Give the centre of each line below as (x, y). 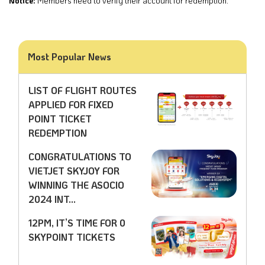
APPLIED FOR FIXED (71, 104)
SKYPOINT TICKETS (72, 237)
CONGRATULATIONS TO (80, 156)
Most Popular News (69, 56)
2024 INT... (52, 199)
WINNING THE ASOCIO (76, 185)
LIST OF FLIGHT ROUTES (82, 90)
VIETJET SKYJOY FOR (74, 170)
